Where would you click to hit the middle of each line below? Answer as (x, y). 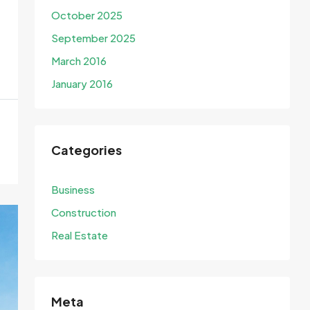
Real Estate (80, 235)
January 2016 (82, 83)
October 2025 (87, 15)
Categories (86, 150)
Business (73, 189)
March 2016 (79, 61)
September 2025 (93, 38)
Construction (84, 212)
